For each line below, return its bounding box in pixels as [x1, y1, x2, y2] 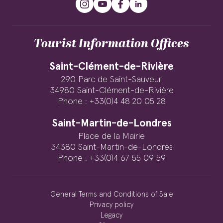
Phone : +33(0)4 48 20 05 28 [57, 97, 166, 106]
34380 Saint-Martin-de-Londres [50, 143, 173, 152]
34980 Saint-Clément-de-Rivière [49, 86, 174, 95]
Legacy [101, 212, 122, 219]
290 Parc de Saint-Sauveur [61, 75, 162, 84]
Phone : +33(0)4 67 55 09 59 [57, 154, 166, 163]
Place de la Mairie [78, 132, 145, 141]
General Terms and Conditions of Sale [50, 191, 173, 198]
